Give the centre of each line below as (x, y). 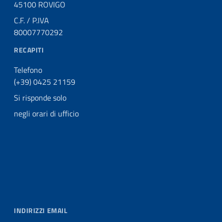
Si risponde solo (40, 98)
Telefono (28, 70)
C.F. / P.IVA (31, 20)
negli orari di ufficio (46, 113)
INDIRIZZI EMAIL (41, 210)
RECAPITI (29, 50)
